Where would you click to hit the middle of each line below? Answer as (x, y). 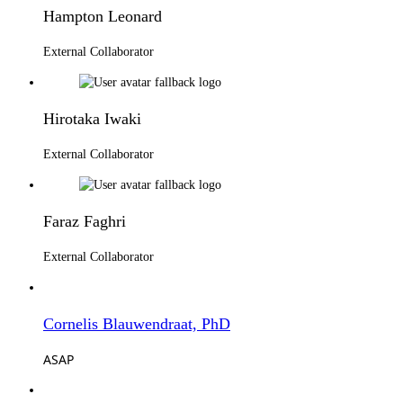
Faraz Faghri (85, 221)
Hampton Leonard (103, 16)
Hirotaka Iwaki (92, 118)
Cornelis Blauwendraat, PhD (137, 323)
